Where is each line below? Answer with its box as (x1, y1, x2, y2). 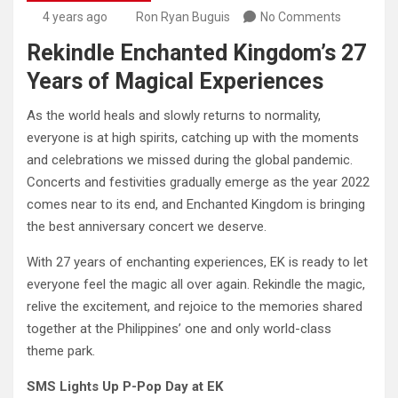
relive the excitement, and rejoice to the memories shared (27, 298, 362, 315)
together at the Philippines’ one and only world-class (27, 321, 331, 338)
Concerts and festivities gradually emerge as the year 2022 (27, 174, 370, 191)
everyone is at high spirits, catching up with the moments (27, 130, 359, 147)
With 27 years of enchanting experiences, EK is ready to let (27, 254, 368, 271)
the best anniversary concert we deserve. (27, 219, 267, 235)
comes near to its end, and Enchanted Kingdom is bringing (27, 196, 365, 213)
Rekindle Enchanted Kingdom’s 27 (27, 40, 366, 67)
